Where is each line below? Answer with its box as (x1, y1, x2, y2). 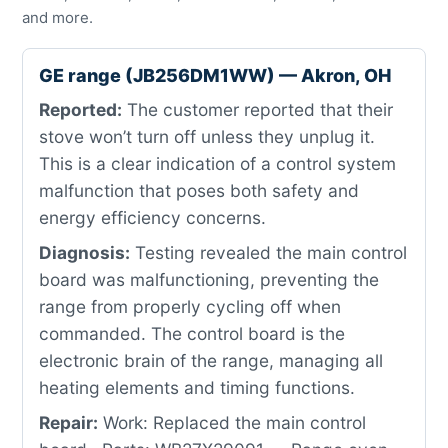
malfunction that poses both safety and (39, 180, 359, 201)
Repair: (39, 412, 98, 433)
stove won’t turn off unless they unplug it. (39, 126, 375, 147)
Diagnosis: (39, 242, 130, 263)
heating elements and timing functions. (39, 377, 355, 398)
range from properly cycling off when (39, 296, 341, 317)
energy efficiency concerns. (39, 207, 266, 228)
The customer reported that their (122, 99, 393, 120)
